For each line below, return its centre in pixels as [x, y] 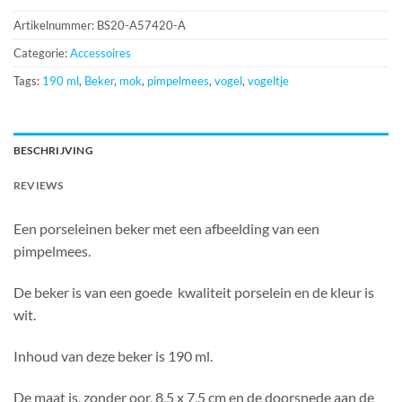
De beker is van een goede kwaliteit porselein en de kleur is [194, 292]
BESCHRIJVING [53, 151]
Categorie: [42, 53]
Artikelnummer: [55, 26]
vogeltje [268, 81]
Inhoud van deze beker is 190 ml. [113, 355]
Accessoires [100, 53]
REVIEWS [39, 186]
